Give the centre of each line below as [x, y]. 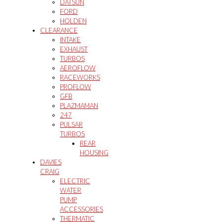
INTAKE [70, 39]
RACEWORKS [80, 77]
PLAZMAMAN [79, 105]
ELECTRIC [75, 181]
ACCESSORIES [82, 209]
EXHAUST [74, 49]
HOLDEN [73, 21]
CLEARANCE [59, 30]
